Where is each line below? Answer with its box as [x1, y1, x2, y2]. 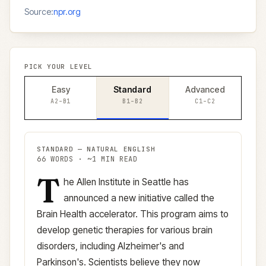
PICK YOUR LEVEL [24, 62, 93, 71]
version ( [74, 176, 111, 187]
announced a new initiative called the [63, 192, 214, 204]
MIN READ [96, 154, 138, 164]
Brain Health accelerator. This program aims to [37, 208, 229, 220]
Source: [24, 7, 53, 17]
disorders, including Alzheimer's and [37, 240, 184, 252]
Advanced [185, 84, 225, 94]
